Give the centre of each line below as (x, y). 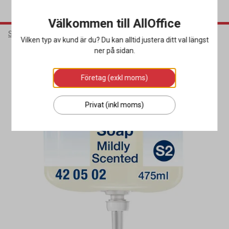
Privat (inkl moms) (114, 105)
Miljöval (140, 56)
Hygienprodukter (89, 34)
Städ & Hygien (31, 34)
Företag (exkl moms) (114, 78)
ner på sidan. (114, 51)
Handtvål (140, 34)
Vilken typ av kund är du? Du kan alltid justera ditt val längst (114, 40)
